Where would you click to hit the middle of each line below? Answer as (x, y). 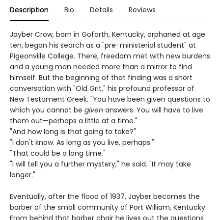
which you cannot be (47, 110)
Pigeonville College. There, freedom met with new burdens (110, 56)
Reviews (142, 10)
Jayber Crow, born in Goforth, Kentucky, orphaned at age (108, 35)
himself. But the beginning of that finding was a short (101, 78)
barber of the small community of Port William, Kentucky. (108, 207)
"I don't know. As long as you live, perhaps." (82, 143)
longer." (23, 175)
